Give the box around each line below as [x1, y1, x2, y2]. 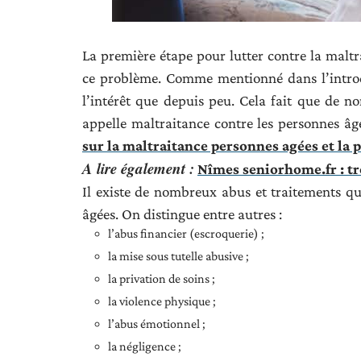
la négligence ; [108, 338, 181, 353]
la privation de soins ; [108, 271, 215, 285]
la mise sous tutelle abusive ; [108, 248, 249, 263]
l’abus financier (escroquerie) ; [108, 226, 264, 240]
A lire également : [82, 156, 194, 179]
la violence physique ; [108, 293, 216, 308]
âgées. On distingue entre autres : [82, 205, 282, 222]
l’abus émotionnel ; [108, 316, 205, 330]
